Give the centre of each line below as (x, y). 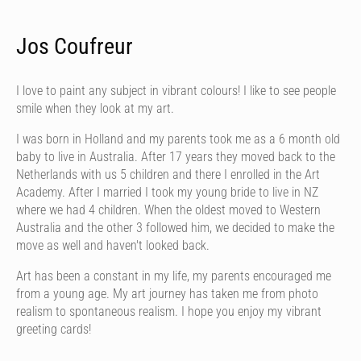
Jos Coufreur (75, 46)
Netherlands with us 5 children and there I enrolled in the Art (168, 174)
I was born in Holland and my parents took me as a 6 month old (178, 139)
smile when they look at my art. (97, 108)
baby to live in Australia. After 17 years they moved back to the (176, 156)
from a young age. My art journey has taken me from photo (167, 293)
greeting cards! (54, 329)
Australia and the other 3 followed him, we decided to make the (175, 227)
